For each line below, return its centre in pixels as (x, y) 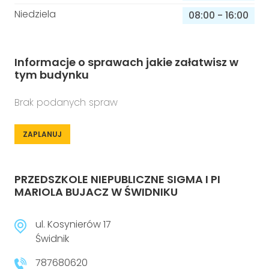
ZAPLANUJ (42, 134)
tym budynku (52, 75)
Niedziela (35, 14)
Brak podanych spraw (66, 102)
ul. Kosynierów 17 (73, 224)
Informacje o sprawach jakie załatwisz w (126, 62)
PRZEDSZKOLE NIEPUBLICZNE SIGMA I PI (117, 179)
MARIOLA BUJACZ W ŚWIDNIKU (96, 192)
